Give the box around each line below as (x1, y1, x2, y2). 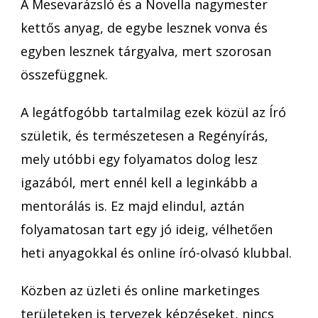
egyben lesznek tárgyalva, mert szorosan (21, 42, 271, 60)
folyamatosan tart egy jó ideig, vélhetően (21, 220, 273, 238)
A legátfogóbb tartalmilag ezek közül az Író (21, 103, 286, 121)
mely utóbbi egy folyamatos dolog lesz (21, 150, 258, 168)
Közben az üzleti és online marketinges (21, 281, 260, 299)
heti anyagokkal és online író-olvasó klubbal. (21, 243, 292, 261)
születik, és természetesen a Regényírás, (21, 126, 268, 144)
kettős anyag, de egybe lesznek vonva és (21, 18, 268, 36)
